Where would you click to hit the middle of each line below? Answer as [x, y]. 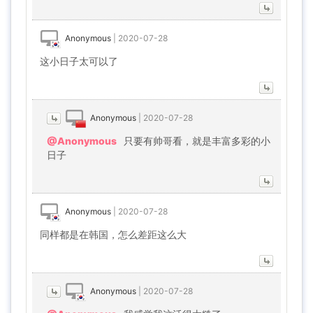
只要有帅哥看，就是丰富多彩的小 [197, 141]
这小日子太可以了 [79, 61]
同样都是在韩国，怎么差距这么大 [113, 234]
